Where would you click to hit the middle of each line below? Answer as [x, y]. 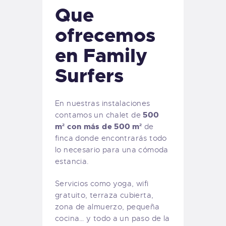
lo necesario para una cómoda [112, 150]
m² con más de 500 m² [99, 126]
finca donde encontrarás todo [111, 138]
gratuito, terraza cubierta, [104, 195]
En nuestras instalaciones [103, 103]
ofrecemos [105, 35]
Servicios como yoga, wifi [102, 183]
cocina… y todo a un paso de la [112, 218]
